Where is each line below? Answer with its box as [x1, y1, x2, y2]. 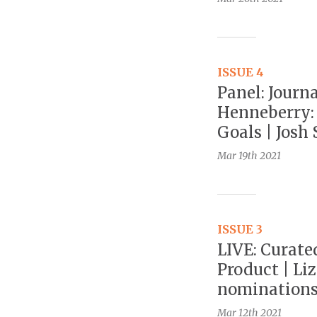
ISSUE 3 [217, 222, 263, 237]
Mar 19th [217, 149, 258, 163]
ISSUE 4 [217, 65, 264, 80]
